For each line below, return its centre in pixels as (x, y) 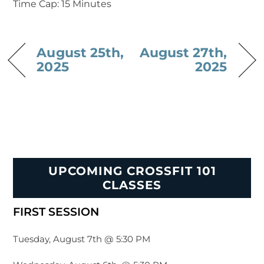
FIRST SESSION (56, 212)
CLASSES (132, 185)
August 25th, (80, 52)
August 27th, (183, 52)
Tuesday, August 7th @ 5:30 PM (82, 239)
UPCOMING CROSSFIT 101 (132, 171)
